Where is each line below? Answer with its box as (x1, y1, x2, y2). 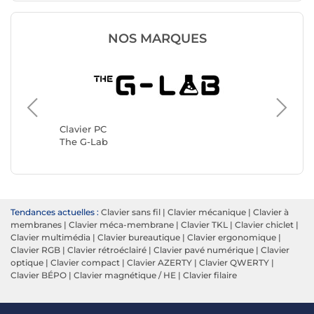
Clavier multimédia (11, 232, 90, 243)
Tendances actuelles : (11, 207, 99, 217)
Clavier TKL (181, 219, 228, 230)
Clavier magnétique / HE (74, 270, 176, 280)
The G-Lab (59, 136, 108, 147)
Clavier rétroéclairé (67, 245, 146, 255)
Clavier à (253, 207, 289, 217)
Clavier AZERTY (127, 257, 192, 268)
